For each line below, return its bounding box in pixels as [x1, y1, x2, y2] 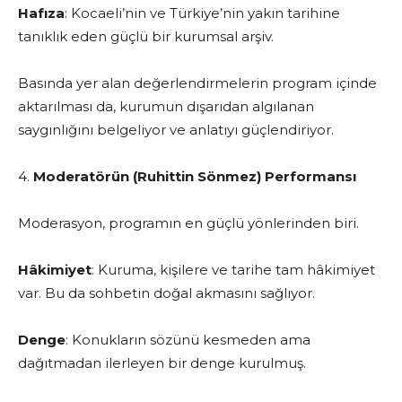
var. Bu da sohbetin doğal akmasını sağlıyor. [18, 284, 315, 302]
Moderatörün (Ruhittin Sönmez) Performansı [33, 168, 356, 186]
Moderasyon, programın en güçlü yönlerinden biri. [18, 214, 359, 232]
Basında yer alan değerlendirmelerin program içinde [18, 74, 377, 92]
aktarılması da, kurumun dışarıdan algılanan [18, 98, 314, 116]
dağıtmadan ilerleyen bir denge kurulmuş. [18, 354, 306, 372]
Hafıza [18, 4, 65, 22]
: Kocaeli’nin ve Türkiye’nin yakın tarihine [65, 4, 340, 22]
